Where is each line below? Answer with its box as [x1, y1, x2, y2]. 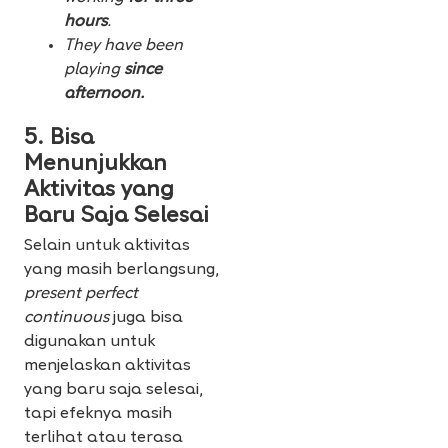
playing [64, 62, 124, 79]
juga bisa [113, 310, 183, 327]
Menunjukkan [24, 153, 167, 177]
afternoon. [64, 86, 144, 103]
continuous [24, 310, 113, 327]
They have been [64, 38, 183, 55]
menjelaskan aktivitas [24, 358, 191, 375]
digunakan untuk [24, 334, 155, 351]
